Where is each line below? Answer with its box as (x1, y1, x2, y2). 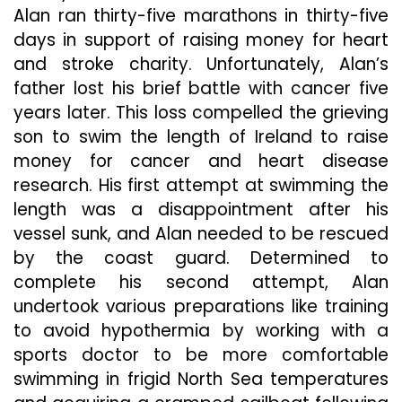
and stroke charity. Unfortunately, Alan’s (13, 52, 389, 76)
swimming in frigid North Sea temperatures (13, 367, 389, 391)
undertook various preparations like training (13, 294, 389, 319)
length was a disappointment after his (13, 197, 389, 222)
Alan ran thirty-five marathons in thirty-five (13, 4, 389, 28)
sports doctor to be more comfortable (13, 343, 389, 367)
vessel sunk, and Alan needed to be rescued (13, 222, 389, 246)
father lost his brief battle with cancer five (13, 76, 389, 100)
